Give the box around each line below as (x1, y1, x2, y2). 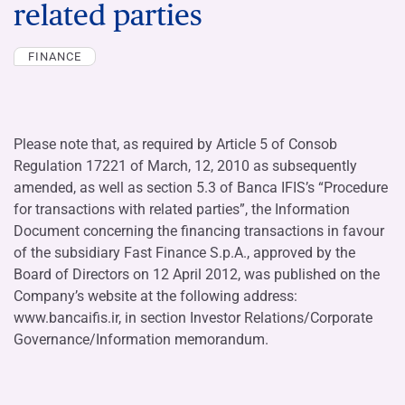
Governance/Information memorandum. (14, 330, 268, 348)
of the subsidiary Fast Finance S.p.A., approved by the (14, 243, 355, 261)
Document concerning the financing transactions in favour (14, 221, 384, 240)
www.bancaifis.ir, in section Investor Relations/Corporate (14, 308, 372, 326)
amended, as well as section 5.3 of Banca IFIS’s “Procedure (14, 178, 388, 196)
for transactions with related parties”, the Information (14, 200, 350, 218)
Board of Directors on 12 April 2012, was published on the (14, 265, 380, 283)
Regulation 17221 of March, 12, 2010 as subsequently (14, 156, 357, 174)
